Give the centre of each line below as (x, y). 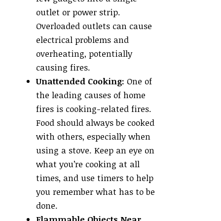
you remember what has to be (95, 192)
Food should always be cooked (95, 123)
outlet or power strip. (78, 12)
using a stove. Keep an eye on (95, 150)
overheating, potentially (84, 54)
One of (138, 81)
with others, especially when (93, 137)
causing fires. (63, 68)
